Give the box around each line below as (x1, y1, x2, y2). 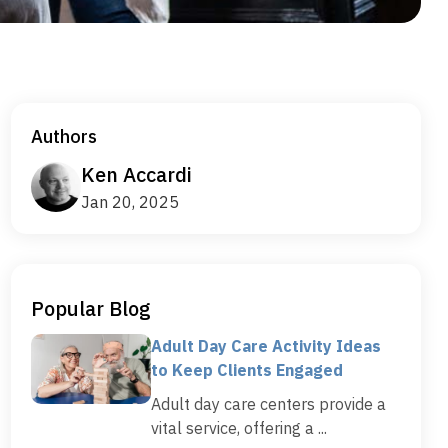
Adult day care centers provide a (151, 394, 386, 415)
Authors (31, 125, 97, 149)
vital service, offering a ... (151, 418, 327, 439)
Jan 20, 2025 (81, 192, 179, 213)
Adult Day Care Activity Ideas (151, 336, 381, 357)
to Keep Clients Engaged (151, 360, 343, 381)
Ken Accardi (81, 161, 192, 189)
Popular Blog (31, 295, 151, 323)
